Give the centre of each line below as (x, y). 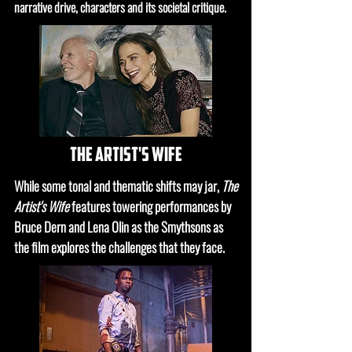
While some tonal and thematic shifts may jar (115, 186)
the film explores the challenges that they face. (121, 247)
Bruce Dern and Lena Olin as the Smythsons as (119, 227)
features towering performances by (151, 206)
